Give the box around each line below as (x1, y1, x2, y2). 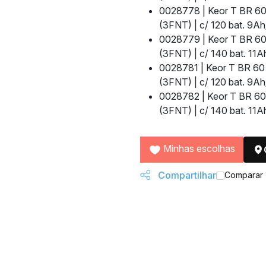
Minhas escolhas (163, 142, 235, 154)
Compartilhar (156, 169, 216, 181)
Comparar (224, 169, 263, 180)
